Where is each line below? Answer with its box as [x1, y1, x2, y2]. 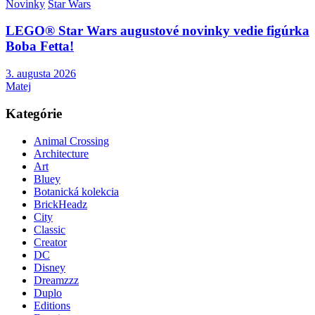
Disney [34, 261, 65, 274]
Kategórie [6, 105, 62, 121]
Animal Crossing [34, 134, 109, 147]
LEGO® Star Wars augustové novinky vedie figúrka [6, 23, 309, 39]
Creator [34, 236, 67, 248]
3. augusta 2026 [6, 67, 76, 80]
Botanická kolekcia [34, 185, 119, 198]
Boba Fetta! [6, 39, 74, 54]
